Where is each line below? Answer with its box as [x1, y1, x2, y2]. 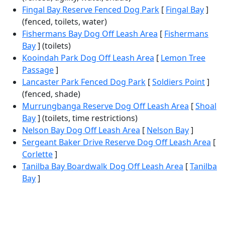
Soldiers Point [152, 76, 205, 87]
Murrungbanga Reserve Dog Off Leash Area [22, 100, 189, 111]
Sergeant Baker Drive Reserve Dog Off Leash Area [22, 136, 211, 148]
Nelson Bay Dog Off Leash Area [22, 124, 140, 136]
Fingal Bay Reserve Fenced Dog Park [22, 4, 159, 15]
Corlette [22, 148, 53, 160]
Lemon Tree [161, 52, 205, 63]
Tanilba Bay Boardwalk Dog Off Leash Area [22, 160, 183, 172]
